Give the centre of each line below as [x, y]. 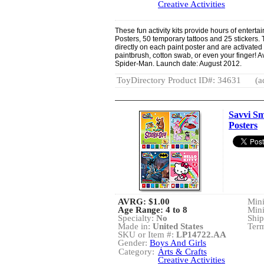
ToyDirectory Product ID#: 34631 [179, 80]
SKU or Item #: [147, 235]
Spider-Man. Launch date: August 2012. [178, 64]
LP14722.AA [201, 235]
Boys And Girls [178, 243]
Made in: [135, 226]
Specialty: [137, 218]
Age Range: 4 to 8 [153, 210]
